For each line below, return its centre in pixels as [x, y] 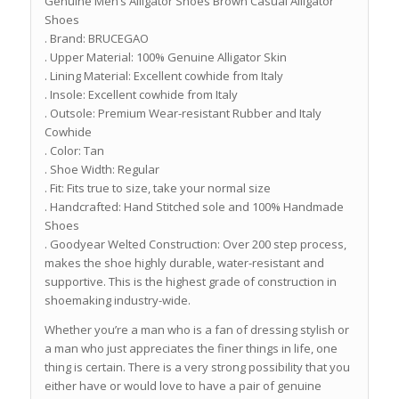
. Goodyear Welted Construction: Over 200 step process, [195, 244]
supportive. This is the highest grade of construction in [190, 282]
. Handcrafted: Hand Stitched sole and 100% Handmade [194, 207]
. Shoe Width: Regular [102, 170]
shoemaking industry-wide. [117, 301]
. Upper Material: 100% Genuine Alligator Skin [165, 57]
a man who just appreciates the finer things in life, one [191, 348]
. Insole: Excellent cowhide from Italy [141, 95]
